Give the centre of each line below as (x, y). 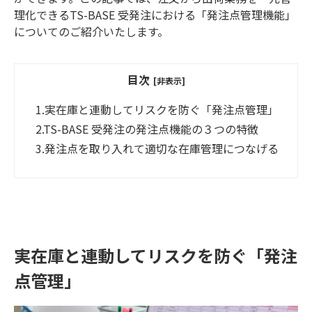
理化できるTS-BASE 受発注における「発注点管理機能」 (155, 14)
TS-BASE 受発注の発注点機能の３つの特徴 (151, 129)
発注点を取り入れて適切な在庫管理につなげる (162, 149)
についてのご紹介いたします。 (91, 31)
